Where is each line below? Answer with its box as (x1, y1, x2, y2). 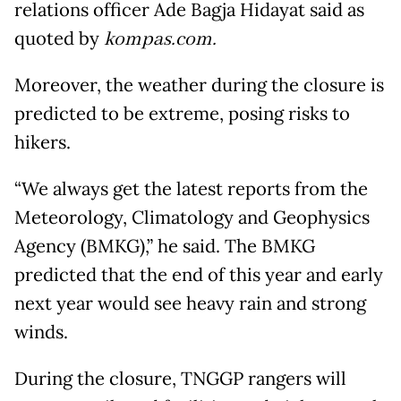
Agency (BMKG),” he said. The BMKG (14, 235, 315, 259)
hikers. (14, 131, 71, 155)
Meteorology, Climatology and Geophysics (14, 206, 370, 230)
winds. (14, 320, 68, 345)
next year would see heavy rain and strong (14, 292, 366, 316)
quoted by (14, 27, 104, 51)
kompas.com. (104, 27, 221, 53)
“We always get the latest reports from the (14, 177, 368, 201)
